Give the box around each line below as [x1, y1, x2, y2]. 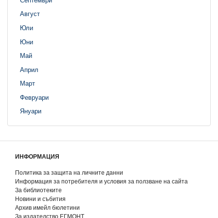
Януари [20, 107, 41, 115]
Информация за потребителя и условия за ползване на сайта [15, 178, 188, 184]
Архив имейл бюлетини [15, 204, 80, 211]
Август [20, 10, 40, 18]
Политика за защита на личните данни [15, 169, 123, 176]
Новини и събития [15, 196, 66, 202]
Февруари [20, 93, 49, 101]
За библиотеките [15, 187, 62, 193]
